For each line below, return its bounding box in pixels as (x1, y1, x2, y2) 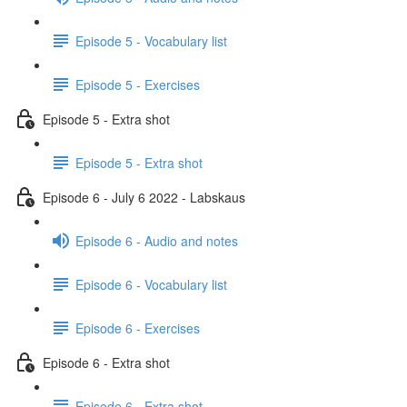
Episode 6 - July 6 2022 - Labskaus (43, 187, 245, 206)
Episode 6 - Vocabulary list (75, 274, 227, 293)
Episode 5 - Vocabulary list (75, 31, 227, 50)
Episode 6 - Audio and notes (75, 231, 238, 250)
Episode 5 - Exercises (75, 74, 200, 94)
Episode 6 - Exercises (75, 318, 200, 337)
